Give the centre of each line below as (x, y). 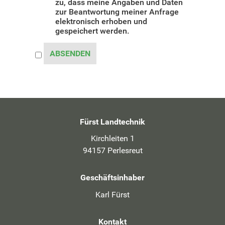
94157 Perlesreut (113, 151)
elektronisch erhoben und (101, 21)
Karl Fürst (113, 194)
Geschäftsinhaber (113, 178)
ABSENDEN (70, 53)
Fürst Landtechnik (113, 122)
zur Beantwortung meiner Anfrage (117, 12)
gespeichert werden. (92, 31)
